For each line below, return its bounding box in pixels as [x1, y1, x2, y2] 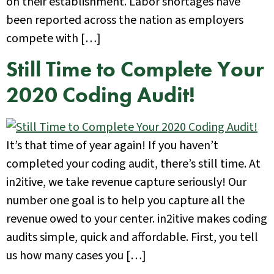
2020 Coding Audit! [6, 81, 195, 109]
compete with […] [6, 30, 101, 48]
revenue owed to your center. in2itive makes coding [6, 210, 267, 228]
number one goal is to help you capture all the [6, 191, 245, 209]
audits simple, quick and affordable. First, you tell [6, 228, 258, 246]
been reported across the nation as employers [6, 12, 243, 29]
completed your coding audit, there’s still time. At [6, 155, 261, 172]
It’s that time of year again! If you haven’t [6, 136, 218, 154]
